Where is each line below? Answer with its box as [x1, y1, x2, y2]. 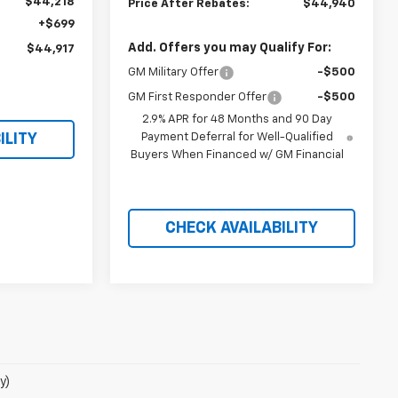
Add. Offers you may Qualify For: [128, 41, 332, 54]
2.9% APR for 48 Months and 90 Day [142, 113, 333, 125]
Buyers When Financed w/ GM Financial [131, 148, 345, 161]
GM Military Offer [128, 66, 219, 78]
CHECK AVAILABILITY [165, 219, 318, 236]
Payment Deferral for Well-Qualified [141, 131, 334, 143]
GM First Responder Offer [128, 91, 267, 103]
